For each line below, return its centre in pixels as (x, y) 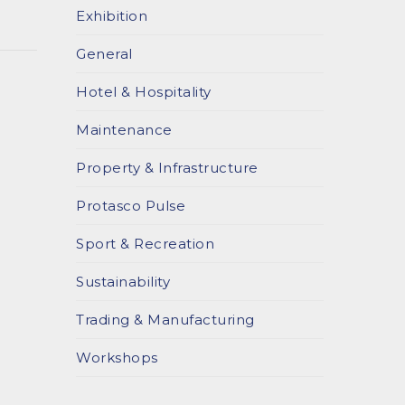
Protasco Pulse (131, 206)
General (104, 54)
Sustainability (123, 282)
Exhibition (112, 16)
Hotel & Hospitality (144, 92)
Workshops (117, 358)
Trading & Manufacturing (165, 320)
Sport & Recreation (146, 244)
